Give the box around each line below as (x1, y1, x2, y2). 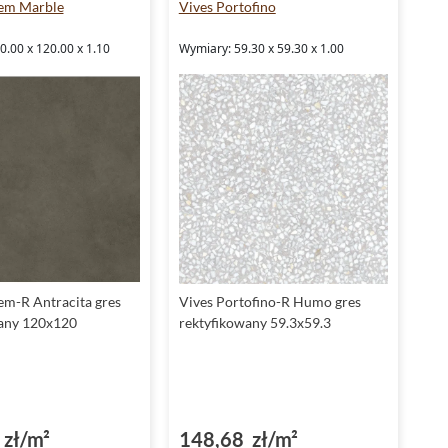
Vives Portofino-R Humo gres (178, 292, 361, 310)
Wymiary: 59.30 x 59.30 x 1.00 (178, 40, 344, 58)
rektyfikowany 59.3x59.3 (178, 313, 331, 331)
